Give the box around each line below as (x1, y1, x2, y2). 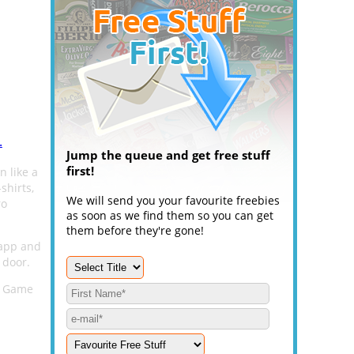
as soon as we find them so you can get (66, 208, 273, 223)
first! (66, 163, 94, 179)
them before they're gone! (66, 223, 204, 238)
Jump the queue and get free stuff (66, 147, 270, 163)
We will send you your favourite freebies (66, 193, 280, 208)
